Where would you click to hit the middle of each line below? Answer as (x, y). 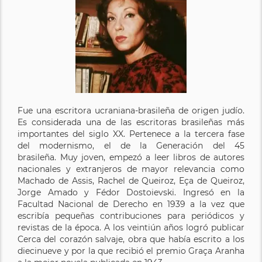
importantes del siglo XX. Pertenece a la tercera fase (131, 134)
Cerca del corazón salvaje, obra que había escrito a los (131, 239)
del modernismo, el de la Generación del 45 (131, 145)
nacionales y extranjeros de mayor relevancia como (131, 169)
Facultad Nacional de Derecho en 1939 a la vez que (131, 204)
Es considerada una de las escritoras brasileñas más (131, 122)
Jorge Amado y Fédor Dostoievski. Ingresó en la (131, 192)
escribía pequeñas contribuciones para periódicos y (131, 216)
